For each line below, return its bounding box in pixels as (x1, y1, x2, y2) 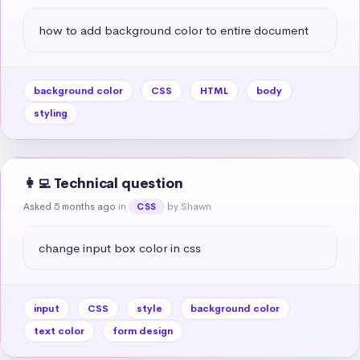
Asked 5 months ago (23, 199, 116, 213)
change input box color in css (39, 239, 201, 256)
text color (34, 324, 84, 337)
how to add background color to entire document (39, 22, 309, 38)
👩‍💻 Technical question (23, 174, 183, 192)
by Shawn (166, 199, 211, 213)
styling (34, 106, 67, 120)
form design (112, 324, 173, 337)
